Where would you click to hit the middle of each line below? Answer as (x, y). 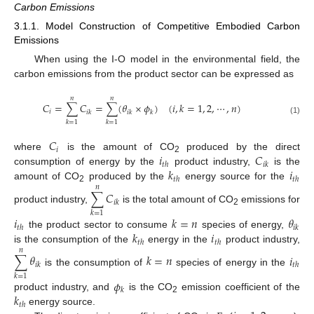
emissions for (269, 199)
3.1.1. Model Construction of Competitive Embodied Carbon (157, 26)
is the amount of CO (117, 147)
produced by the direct (240, 147)
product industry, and (64, 287)
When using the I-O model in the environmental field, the (167, 59)
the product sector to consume (98, 224)
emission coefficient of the (239, 287)
